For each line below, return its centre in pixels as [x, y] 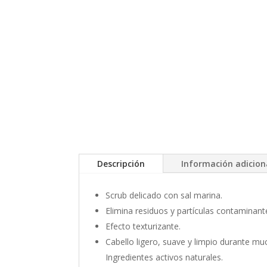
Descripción [121, 164]
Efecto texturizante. [143, 226]
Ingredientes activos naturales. [164, 257]
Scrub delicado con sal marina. [164, 195]
